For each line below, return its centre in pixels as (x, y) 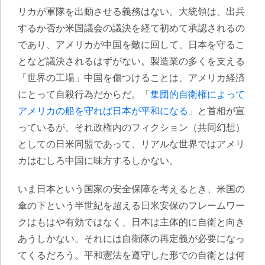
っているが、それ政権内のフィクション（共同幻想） (131, 127)
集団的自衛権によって (198, 94)
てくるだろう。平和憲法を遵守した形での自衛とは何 (131, 255)
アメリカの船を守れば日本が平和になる (103, 111)
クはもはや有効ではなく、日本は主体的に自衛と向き (131, 222)
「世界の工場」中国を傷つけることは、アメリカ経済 (131, 78)
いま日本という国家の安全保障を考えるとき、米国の (131, 189)
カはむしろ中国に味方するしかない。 (98, 161)
